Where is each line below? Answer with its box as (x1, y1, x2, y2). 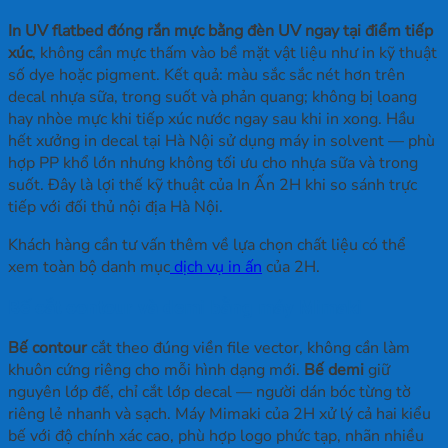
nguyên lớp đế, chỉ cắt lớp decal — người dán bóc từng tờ (8, 381, 411, 404)
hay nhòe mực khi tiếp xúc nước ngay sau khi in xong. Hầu (8, 107, 415, 130)
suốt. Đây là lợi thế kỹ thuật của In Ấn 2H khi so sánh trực (8, 173, 417, 196)
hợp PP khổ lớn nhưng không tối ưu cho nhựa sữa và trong (8, 151, 418, 174)
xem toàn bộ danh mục (8, 255, 170, 278)
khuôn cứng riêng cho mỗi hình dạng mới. (8, 359, 304, 382)
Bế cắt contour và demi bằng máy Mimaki (8, 296, 362, 319)
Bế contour (8, 337, 87, 360)
